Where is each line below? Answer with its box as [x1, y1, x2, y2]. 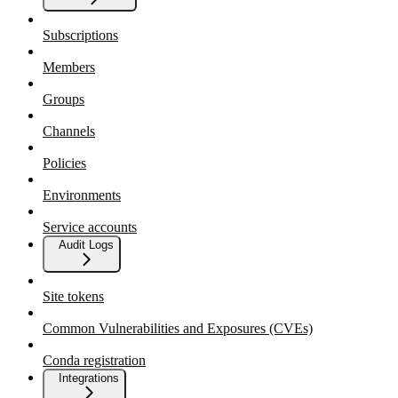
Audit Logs [59, 238, 114, 252]
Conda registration [43, 353, 146, 369]
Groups [43, 92, 84, 107]
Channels [43, 123, 95, 139]
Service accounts [43, 219, 137, 235]
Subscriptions [43, 28, 118, 44]
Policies [43, 155, 86, 171]
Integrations [59, 371, 119, 386]
